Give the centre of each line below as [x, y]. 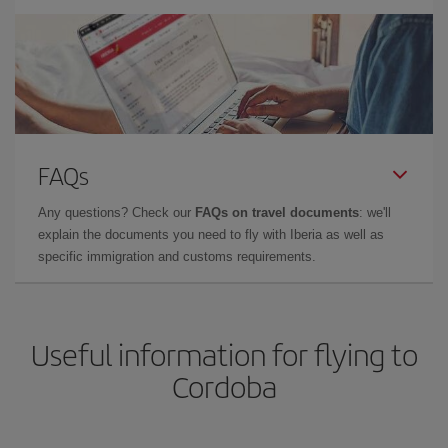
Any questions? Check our [116, 212]
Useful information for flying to [224, 354]
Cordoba [224, 386]
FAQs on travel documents [277, 212]
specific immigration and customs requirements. [177, 256]
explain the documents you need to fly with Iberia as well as [211, 234]
